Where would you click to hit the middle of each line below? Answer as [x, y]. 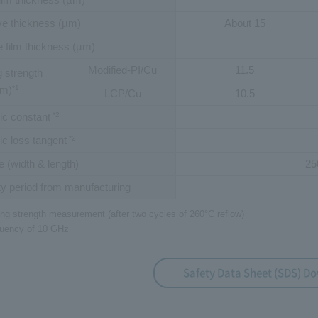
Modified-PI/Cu [123, 70]
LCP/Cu [122, 93]
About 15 [245, 23]
